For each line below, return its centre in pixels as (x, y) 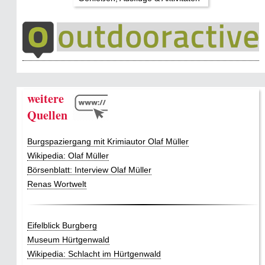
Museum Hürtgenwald (68, 239)
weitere (46, 98)
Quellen (47, 115)
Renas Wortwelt (57, 184)
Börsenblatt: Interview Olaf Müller (89, 169)
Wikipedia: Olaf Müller (68, 155)
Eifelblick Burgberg (62, 225)
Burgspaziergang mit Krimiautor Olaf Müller (108, 141)
